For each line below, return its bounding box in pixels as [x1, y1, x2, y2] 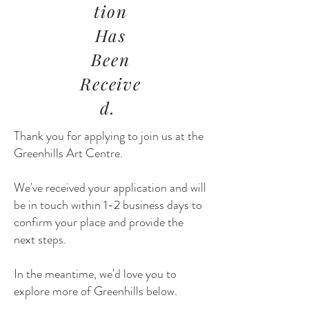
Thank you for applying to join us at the [14, 127, 203, 145]
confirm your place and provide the [14, 213, 183, 231]
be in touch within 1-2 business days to [14, 196, 202, 214]
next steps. [14, 230, 69, 248]
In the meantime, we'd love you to [14, 265, 177, 283]
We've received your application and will [14, 179, 206, 197]
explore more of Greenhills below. [14, 282, 177, 300]
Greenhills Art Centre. [14, 144, 123, 162]
